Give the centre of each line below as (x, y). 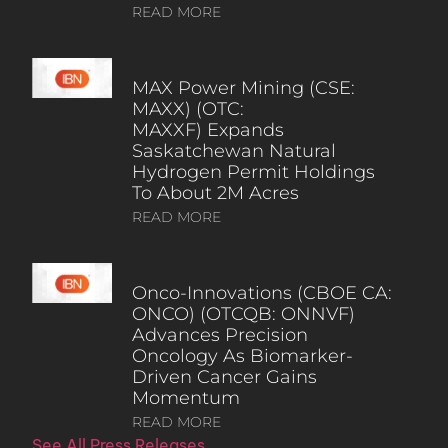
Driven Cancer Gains (224, 377)
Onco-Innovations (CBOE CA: (261, 293)
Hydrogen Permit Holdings (253, 172)
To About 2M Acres (217, 193)
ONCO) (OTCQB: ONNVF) (243, 314)
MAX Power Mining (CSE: (243, 88)
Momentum (185, 398)
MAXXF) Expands (207, 130)
